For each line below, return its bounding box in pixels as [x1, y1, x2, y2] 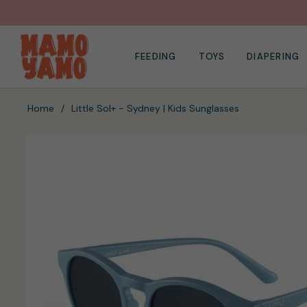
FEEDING [134, 51, 177, 62]
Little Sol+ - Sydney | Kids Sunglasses [71, 102, 239, 114]
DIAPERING [246, 51, 300, 62]
